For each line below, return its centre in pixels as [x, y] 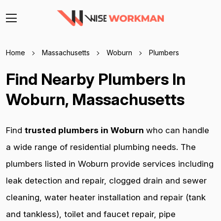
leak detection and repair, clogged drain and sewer [106, 181]
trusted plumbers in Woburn [85, 130]
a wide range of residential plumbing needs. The [101, 147]
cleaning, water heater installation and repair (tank [106, 197]
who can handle [178, 130]
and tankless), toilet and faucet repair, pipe [91, 214]
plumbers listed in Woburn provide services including [110, 164]
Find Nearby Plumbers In [96, 79]
